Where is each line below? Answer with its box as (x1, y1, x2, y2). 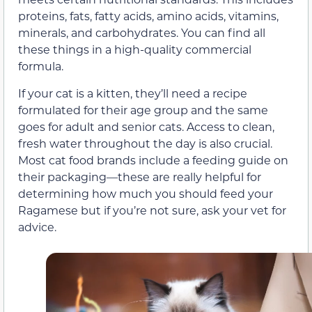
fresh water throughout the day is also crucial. (18, 135, 272, 150)
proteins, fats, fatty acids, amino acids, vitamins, (18, 8, 279, 24)
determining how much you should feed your (18, 185, 273, 201)
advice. (18, 219, 56, 234)
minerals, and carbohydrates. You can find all (18, 25, 265, 40)
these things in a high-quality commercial (18, 42, 251, 57)
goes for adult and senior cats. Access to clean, (18, 118, 274, 134)
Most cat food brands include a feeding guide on (18, 152, 288, 167)
